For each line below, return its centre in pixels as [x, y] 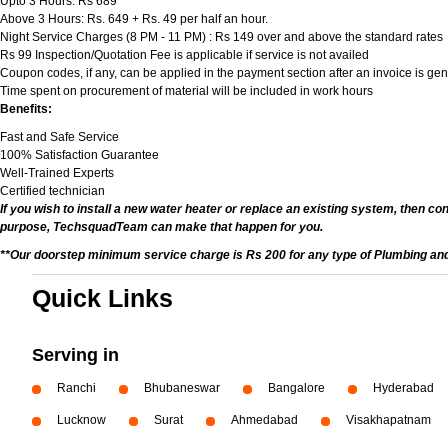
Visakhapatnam [388, 420]
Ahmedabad [264, 420]
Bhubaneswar [182, 388]
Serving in [75, 355]
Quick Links [102, 298]
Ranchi [76, 388]
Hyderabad [403, 388]
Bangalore [296, 388]
